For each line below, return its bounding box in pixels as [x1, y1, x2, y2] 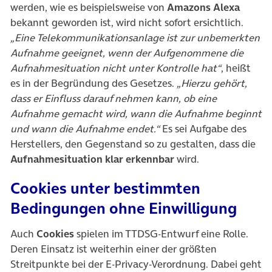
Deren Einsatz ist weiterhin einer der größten [10, 242, 217, 257]
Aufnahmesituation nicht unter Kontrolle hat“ [10, 61, 221, 76]
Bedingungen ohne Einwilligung [10, 197, 237, 220]
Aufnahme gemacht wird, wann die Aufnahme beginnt [10, 106, 262, 121]
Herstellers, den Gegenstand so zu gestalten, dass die [10, 137, 256, 152]
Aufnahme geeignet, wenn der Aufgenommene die [10, 46, 243, 61]
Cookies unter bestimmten [10, 177, 200, 200]
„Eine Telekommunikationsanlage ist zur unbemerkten [10, 30, 260, 46]
